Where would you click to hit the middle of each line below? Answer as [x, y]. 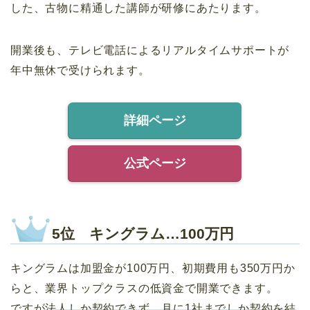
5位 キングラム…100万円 [143, 233]
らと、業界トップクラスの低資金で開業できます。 [144, 288]
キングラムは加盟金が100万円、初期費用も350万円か [153, 268]
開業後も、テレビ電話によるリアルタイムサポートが [150, 50]
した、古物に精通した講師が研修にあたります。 [138, 8]
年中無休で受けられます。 [80, 70]
